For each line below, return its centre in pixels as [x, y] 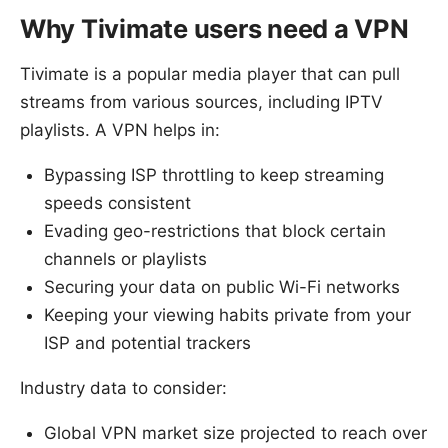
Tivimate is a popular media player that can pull [210, 73]
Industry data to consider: [123, 387]
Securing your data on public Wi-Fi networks [222, 286]
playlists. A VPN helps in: [120, 129]
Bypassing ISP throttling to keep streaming [214, 174]
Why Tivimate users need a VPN [214, 28]
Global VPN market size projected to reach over [235, 432]
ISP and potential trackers [147, 342]
